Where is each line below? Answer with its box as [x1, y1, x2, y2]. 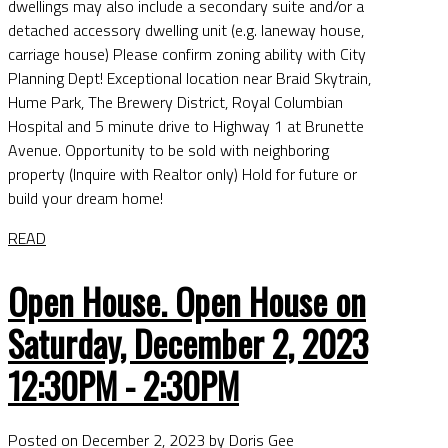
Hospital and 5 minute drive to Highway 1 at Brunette [8, 114, 364, 139]
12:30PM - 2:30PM [8, 359, 239, 412]
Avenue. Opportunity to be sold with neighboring [8, 138, 329, 163]
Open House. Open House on [8, 275, 366, 328]
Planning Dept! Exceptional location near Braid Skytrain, [8, 66, 371, 91]
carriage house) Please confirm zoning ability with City [8, 42, 366, 67]
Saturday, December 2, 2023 [8, 317, 368, 370]
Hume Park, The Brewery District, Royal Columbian [8, 90, 343, 115]
